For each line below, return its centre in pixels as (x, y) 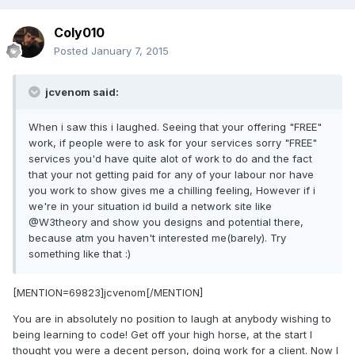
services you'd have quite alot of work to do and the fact (170, 159)
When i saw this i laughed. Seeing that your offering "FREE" (175, 127)
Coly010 (79, 33)
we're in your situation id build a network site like (150, 206)
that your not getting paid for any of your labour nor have (171, 175)
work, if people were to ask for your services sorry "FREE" (173, 143)
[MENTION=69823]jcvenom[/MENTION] (108, 293)
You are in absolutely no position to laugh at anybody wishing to (172, 319)
